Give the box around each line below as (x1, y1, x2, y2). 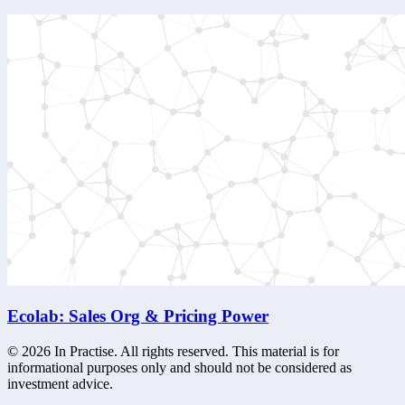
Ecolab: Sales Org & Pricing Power (7, 306, 268, 326)
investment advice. (7, 375, 113, 391)
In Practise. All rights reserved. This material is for (51, 343, 339, 359)
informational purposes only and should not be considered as (7, 359, 352, 375)
